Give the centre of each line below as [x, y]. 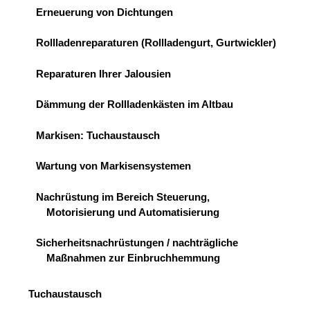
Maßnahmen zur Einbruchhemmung [133, 258]
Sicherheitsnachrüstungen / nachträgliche [137, 243]
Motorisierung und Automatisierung [133, 212]
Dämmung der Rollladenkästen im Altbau [134, 104]
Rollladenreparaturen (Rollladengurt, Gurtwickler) [156, 43]
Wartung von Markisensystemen [113, 166]
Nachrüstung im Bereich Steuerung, [122, 197]
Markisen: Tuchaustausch [98, 135]
